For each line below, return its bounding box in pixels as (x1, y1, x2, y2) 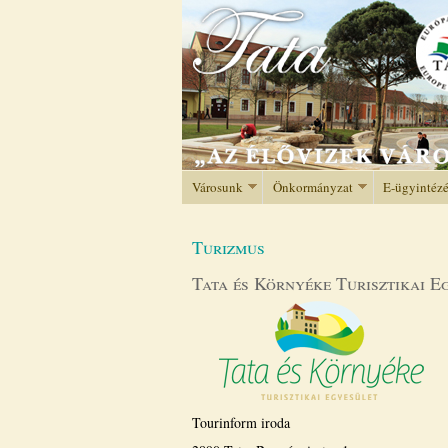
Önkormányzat (273, 177, 353, 196)
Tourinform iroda (192, 413, 290, 432)
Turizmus (192, 235, 265, 259)
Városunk (191, 177, 243, 196)
